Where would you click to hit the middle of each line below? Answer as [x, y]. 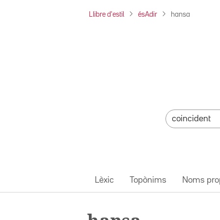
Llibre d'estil [107, 14]
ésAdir [148, 14]
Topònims [148, 180]
